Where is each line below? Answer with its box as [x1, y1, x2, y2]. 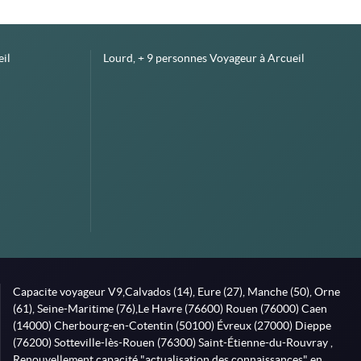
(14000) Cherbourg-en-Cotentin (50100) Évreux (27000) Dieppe [12, 319, 331, 332]
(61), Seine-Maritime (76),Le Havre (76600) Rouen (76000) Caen [12, 302, 327, 315]
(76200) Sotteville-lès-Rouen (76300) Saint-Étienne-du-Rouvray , [12, 336, 333, 349]
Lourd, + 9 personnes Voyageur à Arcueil [102, 52, 305, 64]
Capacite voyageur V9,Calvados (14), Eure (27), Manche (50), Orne [12, 285, 340, 298]
